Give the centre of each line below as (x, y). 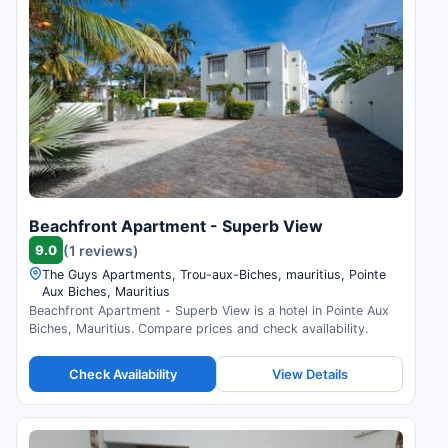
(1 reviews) (101, 250)
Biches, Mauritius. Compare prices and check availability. (198, 329)
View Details (309, 373)
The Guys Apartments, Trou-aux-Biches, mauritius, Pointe (214, 275)
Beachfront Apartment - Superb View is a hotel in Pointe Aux (209, 311)
